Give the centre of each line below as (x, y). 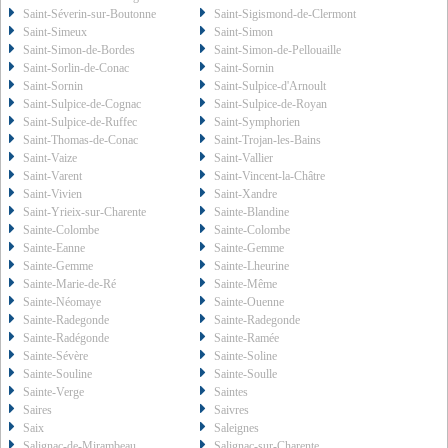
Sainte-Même (246, 284)
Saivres (232, 410)
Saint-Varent (52, 176)
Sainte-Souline (57, 374)
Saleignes (237, 428)
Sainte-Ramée (247, 338)
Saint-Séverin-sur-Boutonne (89, 14)
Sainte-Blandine (252, 212)
